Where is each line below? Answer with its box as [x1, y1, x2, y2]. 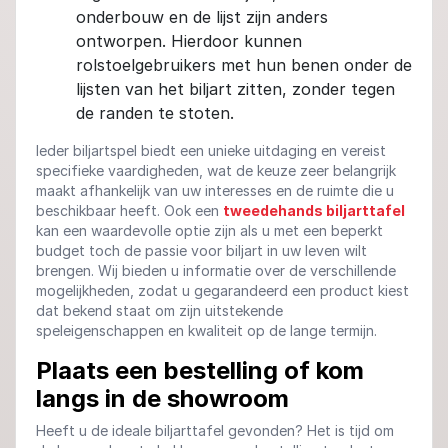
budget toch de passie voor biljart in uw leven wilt [36, 242, 367, 259]
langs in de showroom [36, 384, 289, 413]
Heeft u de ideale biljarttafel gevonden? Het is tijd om [36, 422, 394, 439]
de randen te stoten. [76, 103, 234, 123]
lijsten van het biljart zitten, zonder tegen [76, 79, 395, 99]
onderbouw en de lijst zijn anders [76, 7, 328, 27]
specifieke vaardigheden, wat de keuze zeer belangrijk [36, 162, 396, 179]
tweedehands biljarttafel [223, 202, 405, 219]
